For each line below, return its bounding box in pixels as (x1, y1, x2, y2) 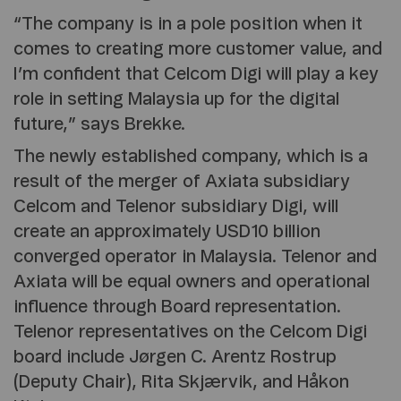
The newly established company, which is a (13, 148, 368, 166)
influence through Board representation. (13, 298, 341, 317)
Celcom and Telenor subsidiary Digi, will (13, 198, 338, 217)
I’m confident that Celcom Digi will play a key (13, 65, 379, 84)
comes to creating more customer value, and (13, 40, 382, 59)
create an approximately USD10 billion (13, 223, 320, 242)
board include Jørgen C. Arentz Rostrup (13, 348, 337, 367)
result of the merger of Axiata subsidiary (13, 173, 350, 192)
